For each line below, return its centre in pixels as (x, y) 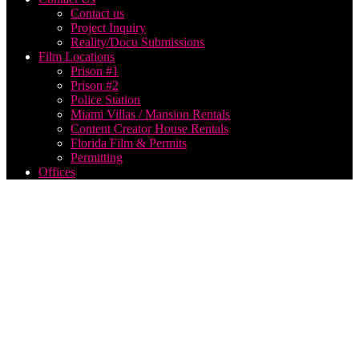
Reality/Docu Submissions (137, 42)
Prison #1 (95, 71)
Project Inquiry (108, 28)
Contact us (97, 14)
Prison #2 (95, 86)
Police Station (105, 100)
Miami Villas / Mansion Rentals (150, 115)
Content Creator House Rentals (149, 129)
